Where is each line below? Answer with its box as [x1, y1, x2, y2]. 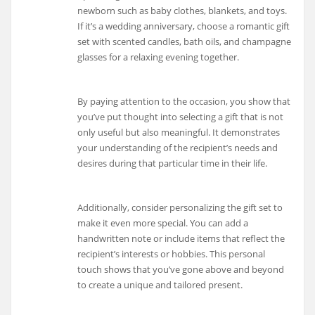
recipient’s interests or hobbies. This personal [77, 247, 266, 260]
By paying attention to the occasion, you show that [77, 95, 291, 108]
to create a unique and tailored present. [77, 278, 243, 291]
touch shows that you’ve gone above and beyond [77, 262, 285, 276]
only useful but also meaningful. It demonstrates [77, 126, 281, 139]
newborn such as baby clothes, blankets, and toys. [77, 4, 288, 18]
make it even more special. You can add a [77, 216, 249, 229]
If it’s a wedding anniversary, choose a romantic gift [77, 20, 290, 33]
